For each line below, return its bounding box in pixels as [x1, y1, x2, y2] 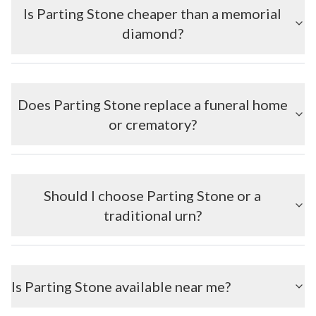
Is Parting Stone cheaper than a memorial [23, 5, 281, 22]
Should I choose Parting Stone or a [44, 187, 261, 204]
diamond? [121, 25, 183, 42]
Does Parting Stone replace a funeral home [17, 96, 288, 113]
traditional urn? [103, 207, 202, 224]
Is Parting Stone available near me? [11, 278, 231, 295]
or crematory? [108, 116, 197, 133]
